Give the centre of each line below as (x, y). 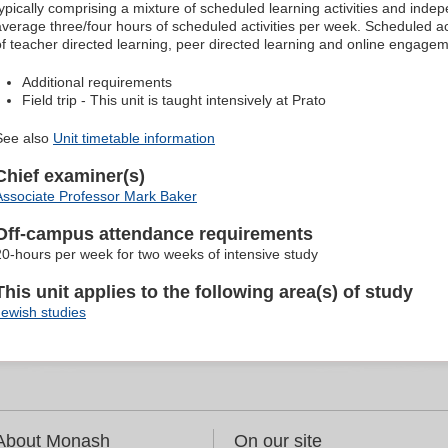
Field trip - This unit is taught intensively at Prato (174, 100)
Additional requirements (97, 82)
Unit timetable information (134, 138)
